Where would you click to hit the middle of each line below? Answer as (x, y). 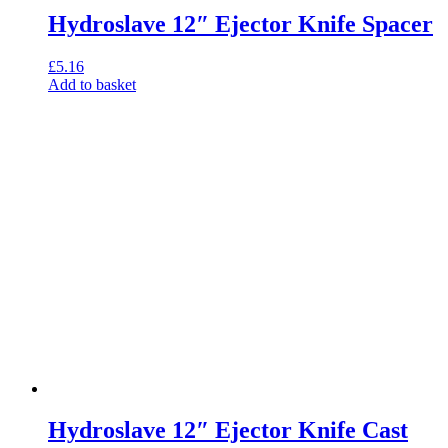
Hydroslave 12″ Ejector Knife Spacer (240, 23)
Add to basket (92, 84)
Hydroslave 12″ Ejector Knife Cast (228, 430)
